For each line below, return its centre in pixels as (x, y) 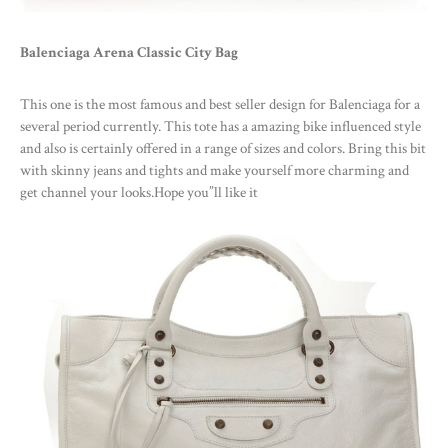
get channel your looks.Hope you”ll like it (139, 193)
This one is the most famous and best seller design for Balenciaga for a (220, 105)
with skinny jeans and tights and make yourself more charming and (214, 171)
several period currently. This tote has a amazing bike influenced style (220, 127)
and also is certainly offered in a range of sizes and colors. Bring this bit (223, 149)
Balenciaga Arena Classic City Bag (129, 53)
